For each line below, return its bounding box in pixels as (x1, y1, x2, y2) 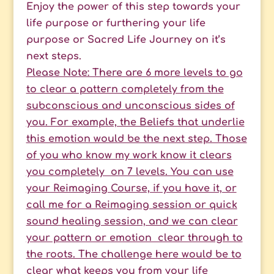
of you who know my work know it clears (26, 150, 232, 161)
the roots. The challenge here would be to (26, 249, 242, 261)
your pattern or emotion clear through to (26, 232, 243, 244)
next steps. (26, 51, 81, 62)
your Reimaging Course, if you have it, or (26, 183, 237, 194)
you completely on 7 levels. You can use (26, 166, 234, 178)
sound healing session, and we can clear (26, 216, 238, 228)
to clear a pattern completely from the (26, 84, 224, 95)
